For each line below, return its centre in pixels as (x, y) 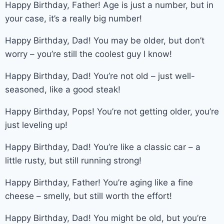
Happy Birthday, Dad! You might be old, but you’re (106, 218)
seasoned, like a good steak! (63, 89)
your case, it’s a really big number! (73, 18)
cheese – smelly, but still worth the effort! (88, 196)
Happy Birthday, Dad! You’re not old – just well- (100, 76)
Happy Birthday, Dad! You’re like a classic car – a (103, 147)
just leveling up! (36, 125)
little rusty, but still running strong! (73, 160)
